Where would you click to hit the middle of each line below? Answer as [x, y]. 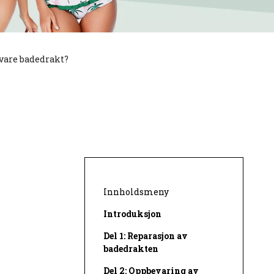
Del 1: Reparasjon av [146, 236]
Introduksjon [132, 214]
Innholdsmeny [136, 192]
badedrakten [131, 249]
